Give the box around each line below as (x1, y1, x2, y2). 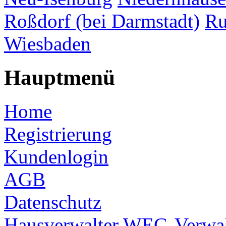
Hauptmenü (4, 65, 115, 89)
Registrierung (4, 123, 112, 145)
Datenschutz (4, 191, 101, 213)
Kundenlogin (4, 145, 108, 167)
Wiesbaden (4, 32, 91, 54)
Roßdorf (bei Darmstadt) (4, 10, 200, 32)
